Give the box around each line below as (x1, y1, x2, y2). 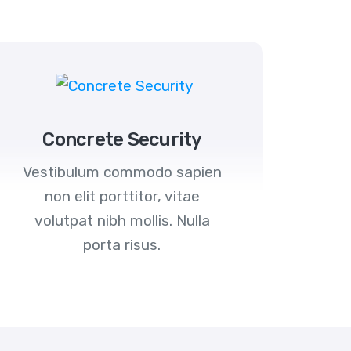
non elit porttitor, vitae (44, 187, 200, 206)
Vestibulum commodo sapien (22, 163, 222, 182)
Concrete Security (42, 128, 202, 151)
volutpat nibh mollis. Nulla (34, 212, 210, 230)
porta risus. (83, 236, 161, 255)
